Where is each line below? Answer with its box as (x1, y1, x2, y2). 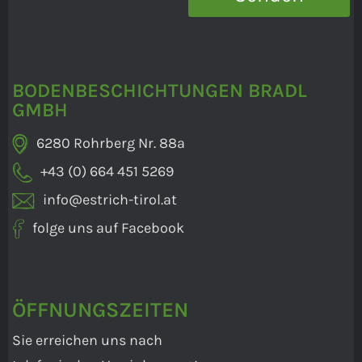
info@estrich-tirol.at (43, 191, 177, 208)
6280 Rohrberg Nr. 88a (36, 134, 185, 152)
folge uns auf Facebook (32, 219, 184, 237)
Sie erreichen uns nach (12, 331, 162, 349)
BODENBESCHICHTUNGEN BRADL (12, 79, 307, 102)
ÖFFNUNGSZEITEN (12, 298, 188, 322)
